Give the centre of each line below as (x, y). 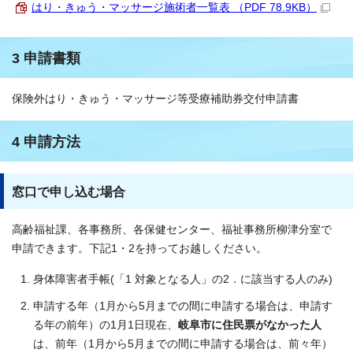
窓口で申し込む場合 (69, 191)
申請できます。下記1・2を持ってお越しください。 (139, 248)
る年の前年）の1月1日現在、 (106, 325)
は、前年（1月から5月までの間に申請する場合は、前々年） (183, 344)
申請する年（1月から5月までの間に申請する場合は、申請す (183, 306)
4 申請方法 (46, 141)
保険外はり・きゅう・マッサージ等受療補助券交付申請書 (155, 98)
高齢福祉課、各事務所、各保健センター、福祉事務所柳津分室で (172, 229)
